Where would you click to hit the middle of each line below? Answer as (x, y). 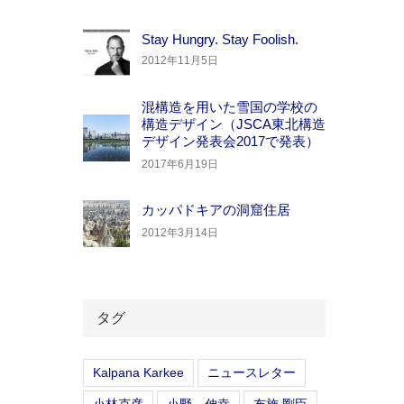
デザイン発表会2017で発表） (230, 142)
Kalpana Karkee (138, 372)
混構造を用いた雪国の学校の (229, 107)
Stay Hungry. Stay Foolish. (220, 40)
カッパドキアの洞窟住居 (216, 210)
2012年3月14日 (179, 233)
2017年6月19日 (179, 165)
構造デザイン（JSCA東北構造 (233, 124)
